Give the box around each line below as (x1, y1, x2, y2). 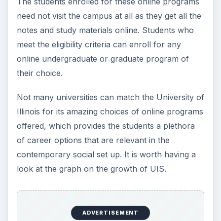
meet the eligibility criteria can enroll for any (16, 39, 181, 49)
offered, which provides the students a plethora (16, 120, 195, 131)
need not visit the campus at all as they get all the (16, 10, 201, 21)
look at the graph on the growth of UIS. (16, 163, 166, 174)
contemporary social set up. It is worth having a (16, 149, 196, 159)
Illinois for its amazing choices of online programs (16, 106, 203, 116)
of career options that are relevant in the (16, 135, 170, 145)
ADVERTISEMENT (82, 209, 139, 217)
